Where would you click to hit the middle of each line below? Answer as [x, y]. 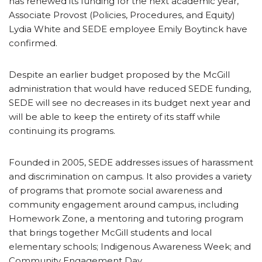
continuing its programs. [62, 130]
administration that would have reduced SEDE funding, [130, 88]
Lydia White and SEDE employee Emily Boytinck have [128, 29]
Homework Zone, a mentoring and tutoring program [126, 218]
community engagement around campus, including [124, 204]
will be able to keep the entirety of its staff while [115, 116]
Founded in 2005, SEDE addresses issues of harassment [131, 162]
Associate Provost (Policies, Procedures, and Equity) [122, 15]
